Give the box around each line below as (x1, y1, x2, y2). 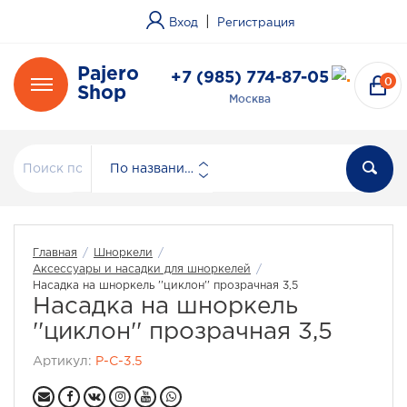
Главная (33, 248, 77, 258)
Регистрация (217, 18, 295, 28)
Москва (229, 93, 271, 104)
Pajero (77, 66, 139, 83)
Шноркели (94, 248, 153, 258)
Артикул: (33, 356, 95, 367)
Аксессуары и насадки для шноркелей (33, 264, 251, 274)
